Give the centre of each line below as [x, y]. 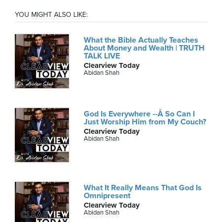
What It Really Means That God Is [143, 188]
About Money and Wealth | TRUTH [144, 48]
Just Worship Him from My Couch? [145, 122]
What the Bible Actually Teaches [141, 40]
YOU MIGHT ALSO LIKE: [51, 14]
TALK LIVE [102, 56]
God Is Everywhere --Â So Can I [139, 114]
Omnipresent [107, 196]
